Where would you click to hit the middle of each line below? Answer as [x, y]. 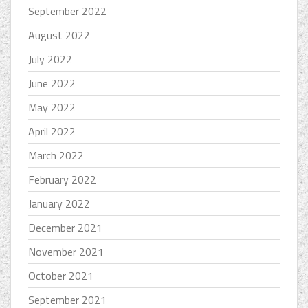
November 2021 [66, 251]
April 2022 [52, 131]
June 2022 [52, 83]
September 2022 [67, 11]
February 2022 [62, 179]
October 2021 [61, 275]
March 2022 [56, 155]
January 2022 [59, 203]
